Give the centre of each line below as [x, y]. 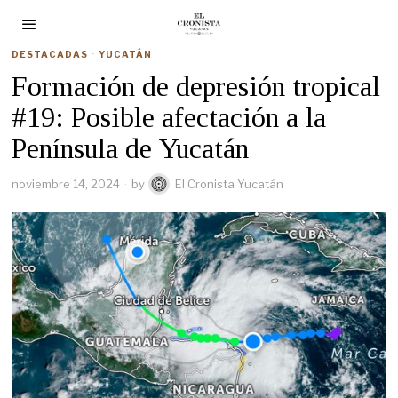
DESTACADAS [50, 54]
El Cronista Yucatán [230, 184]
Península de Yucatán [131, 148]
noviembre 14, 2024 [66, 184]
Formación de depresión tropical [196, 86]
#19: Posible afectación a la [169, 117]
